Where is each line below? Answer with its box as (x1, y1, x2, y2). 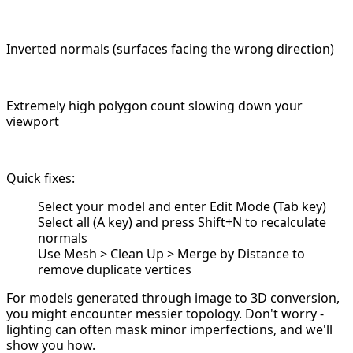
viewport (6, 113, 59, 131)
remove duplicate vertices (38, 261, 191, 279)
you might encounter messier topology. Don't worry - (6, 305, 324, 323)
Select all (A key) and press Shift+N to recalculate (38, 214, 326, 232)
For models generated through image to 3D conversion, (6, 289, 340, 307)
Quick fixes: (6, 169, 75, 188)
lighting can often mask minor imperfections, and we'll (6, 321, 333, 339)
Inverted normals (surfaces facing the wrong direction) (6, 40, 334, 58)
